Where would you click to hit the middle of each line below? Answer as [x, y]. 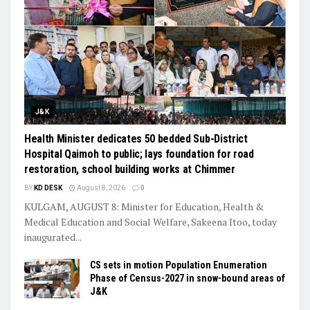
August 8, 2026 [100, 188]
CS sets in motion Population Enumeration [179, 265]
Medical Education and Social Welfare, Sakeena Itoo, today [151, 221]
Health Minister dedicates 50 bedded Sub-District [136, 138]
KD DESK [48, 188]
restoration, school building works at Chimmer [130, 169]
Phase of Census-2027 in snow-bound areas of [188, 278]
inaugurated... [53, 237]
